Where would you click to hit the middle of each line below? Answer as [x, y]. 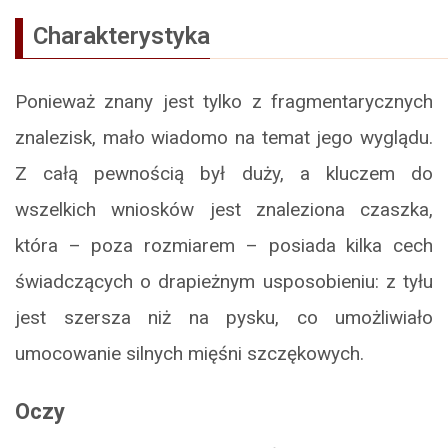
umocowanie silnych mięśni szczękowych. [189, 353]
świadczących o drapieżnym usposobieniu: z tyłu [224, 281]
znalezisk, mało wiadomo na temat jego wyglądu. [224, 137]
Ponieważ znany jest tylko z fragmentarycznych [224, 101]
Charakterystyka [121, 35]
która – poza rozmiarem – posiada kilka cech [224, 245]
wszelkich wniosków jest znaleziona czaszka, [224, 209]
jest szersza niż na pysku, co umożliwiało [224, 317]
